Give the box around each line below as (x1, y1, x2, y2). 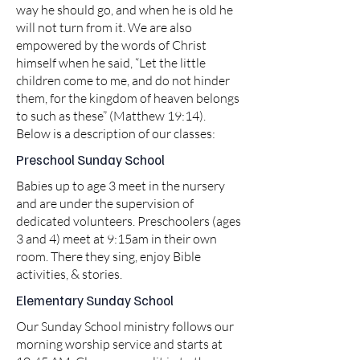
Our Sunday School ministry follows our (16, 318, 234, 334)
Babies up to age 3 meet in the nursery (16, 178, 225, 194)
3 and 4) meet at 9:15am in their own (16, 231, 217, 247)
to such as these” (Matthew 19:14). (16, 108, 206, 124)
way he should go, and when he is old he (16, 2, 233, 18)
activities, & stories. (16, 266, 122, 282)
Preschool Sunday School (16, 151, 165, 168)
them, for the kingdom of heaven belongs (16, 90, 239, 106)
